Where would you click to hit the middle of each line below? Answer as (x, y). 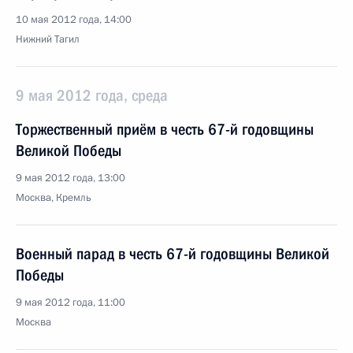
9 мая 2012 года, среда (92, 95)
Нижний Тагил (48, 39)
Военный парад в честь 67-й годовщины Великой (173, 254)
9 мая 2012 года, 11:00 (71, 303)
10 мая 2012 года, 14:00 (74, 20)
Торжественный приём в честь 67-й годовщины (165, 129)
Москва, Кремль (54, 198)
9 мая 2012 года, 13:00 (71, 178)
